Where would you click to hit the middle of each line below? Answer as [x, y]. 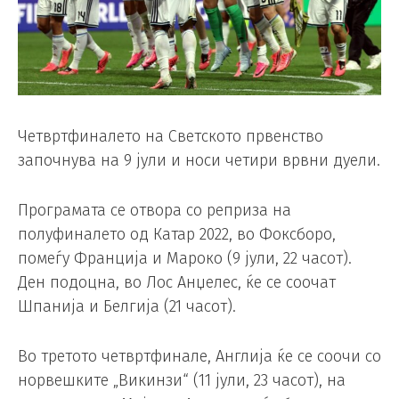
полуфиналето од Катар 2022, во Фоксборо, [177, 234]
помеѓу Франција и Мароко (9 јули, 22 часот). [185, 258]
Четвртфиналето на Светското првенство [171, 136]
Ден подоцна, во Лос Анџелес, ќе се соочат [177, 282]
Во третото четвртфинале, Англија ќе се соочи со [199, 356]
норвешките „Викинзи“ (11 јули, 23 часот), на [182, 380]
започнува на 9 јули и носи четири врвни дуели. [199, 160]
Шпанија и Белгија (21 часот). [127, 306]
